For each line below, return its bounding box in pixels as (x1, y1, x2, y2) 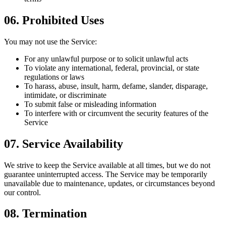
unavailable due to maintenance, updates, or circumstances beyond (4, 179, 215, 188)
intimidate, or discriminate (24, 90, 106, 99)
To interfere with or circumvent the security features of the (24, 108, 208, 118)
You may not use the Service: (4, 37, 97, 46)
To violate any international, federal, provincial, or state (24, 63, 199, 72)
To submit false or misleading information (24, 99, 156, 108)
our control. (4, 188, 41, 197)
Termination (22, 207, 87, 220)
